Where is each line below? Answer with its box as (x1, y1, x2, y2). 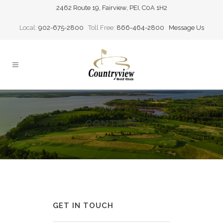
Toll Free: (83, 24, 116, 31)
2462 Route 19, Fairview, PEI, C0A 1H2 (56, 4, 167, 11)
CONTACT (85, 118, 138, 130)
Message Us (168, 24, 204, 31)
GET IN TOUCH (53, 201, 113, 210)
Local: (19, 24, 38, 31)
